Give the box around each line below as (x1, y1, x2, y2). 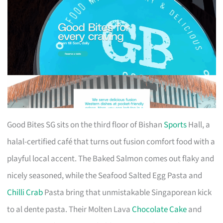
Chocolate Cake (132, 203, 187, 216)
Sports (164, 118, 187, 131)
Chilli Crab (7, 186, 43, 199)
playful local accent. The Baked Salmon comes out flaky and (7, 152, 215, 165)
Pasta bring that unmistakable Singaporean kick (43, 186, 212, 199)
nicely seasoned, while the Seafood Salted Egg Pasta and (7, 169, 203, 182)
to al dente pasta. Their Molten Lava (7, 203, 132, 216)
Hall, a (187, 118, 211, 131)
